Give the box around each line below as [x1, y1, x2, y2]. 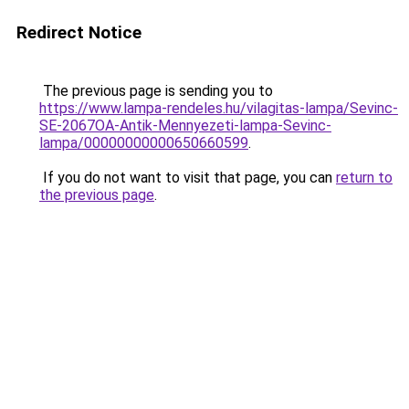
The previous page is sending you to [39, 82, 273, 100]
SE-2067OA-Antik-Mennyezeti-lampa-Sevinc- [39, 117, 331, 134]
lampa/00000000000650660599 [39, 134, 248, 152]
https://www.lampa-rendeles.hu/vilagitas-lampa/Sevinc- [39, 100, 398, 117]
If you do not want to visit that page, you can [39, 169, 336, 186]
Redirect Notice [16, 22, 142, 43]
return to [336, 169, 393, 186]
